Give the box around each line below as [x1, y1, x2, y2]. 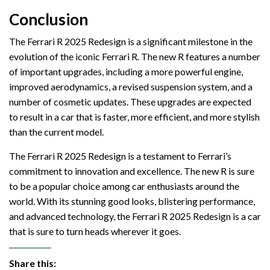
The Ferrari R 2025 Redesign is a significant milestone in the [9, 36, 253, 48]
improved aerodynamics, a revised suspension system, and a [9, 81, 253, 93]
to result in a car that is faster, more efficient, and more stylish [9, 111, 260, 123]
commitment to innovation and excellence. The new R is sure [9, 165, 254, 177]
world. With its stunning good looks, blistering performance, [9, 195, 255, 207]
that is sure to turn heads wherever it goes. [9, 225, 181, 237]
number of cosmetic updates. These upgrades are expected [9, 96, 251, 108]
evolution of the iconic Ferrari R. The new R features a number [9, 51, 260, 63]
